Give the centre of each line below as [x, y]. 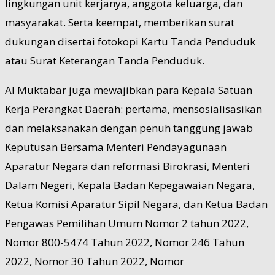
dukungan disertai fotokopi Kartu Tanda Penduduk [130, 41]
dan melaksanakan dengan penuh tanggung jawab [129, 128]
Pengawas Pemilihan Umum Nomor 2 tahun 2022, [127, 223]
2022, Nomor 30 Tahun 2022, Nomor [95, 261]
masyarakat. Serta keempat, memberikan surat [120, 22]
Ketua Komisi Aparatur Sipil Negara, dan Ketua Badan [136, 204]
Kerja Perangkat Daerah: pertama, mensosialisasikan [134, 109]
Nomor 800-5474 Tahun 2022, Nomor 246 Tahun [125, 242]
